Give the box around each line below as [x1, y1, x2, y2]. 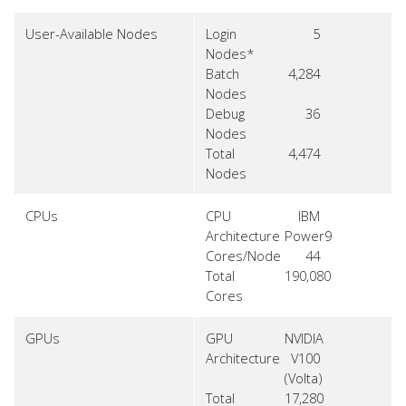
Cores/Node [206, 246, 281, 265]
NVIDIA [284, 329, 324, 347]
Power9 [284, 227, 332, 245]
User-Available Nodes [25, 24, 158, 43]
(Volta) [284, 369, 322, 387]
